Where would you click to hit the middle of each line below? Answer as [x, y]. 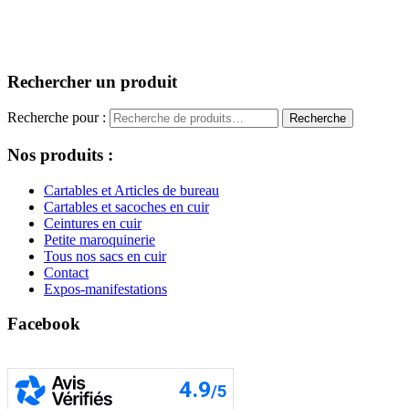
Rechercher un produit [92, 81]
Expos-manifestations [105, 288]
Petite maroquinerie [100, 239]
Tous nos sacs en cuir [105, 256]
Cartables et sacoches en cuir [126, 206]
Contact [66, 272]
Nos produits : [60, 155]
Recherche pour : [57, 118]
